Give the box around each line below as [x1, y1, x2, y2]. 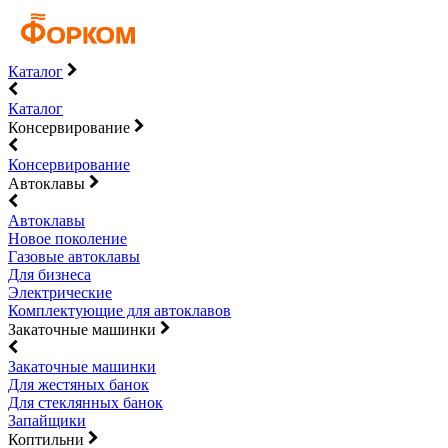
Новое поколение [8, 230, 127, 247]
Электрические [8, 284, 112, 301]
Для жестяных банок [8, 376, 149, 393]
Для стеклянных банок [8, 394, 163, 411]
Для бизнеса [8, 266, 91, 283]
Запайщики [8, 412, 86, 429]
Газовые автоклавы [8, 248, 140, 265]
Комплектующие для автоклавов [8, 302, 231, 319]
